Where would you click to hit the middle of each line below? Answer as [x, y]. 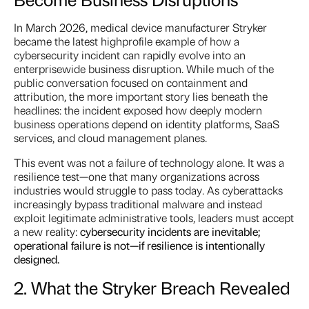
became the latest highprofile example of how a [127, 41]
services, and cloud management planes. [110, 138]
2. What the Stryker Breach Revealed [152, 288]
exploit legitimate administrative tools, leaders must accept [154, 218]
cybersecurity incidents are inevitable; [170, 232]
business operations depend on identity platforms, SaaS [147, 124]
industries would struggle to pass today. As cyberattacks [148, 190]
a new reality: [47, 232]
